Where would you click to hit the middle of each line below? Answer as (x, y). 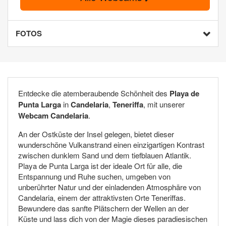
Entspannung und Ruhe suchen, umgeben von (94, 177)
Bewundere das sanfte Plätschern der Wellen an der (103, 208)
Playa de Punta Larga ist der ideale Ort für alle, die (100, 166)
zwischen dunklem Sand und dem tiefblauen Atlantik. (105, 155)
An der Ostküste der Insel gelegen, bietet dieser (96, 134)
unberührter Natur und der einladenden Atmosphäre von (109, 187)
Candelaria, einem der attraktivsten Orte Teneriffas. (102, 198)
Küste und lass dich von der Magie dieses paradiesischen (113, 219)
